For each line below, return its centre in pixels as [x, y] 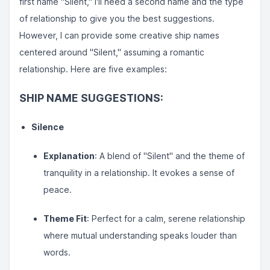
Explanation [69, 156]
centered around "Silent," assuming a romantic [112, 52]
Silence [48, 127]
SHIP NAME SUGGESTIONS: [91, 98]
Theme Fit [65, 218]
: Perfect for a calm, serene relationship [166, 218]
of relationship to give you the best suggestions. [117, 18]
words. [57, 252]
